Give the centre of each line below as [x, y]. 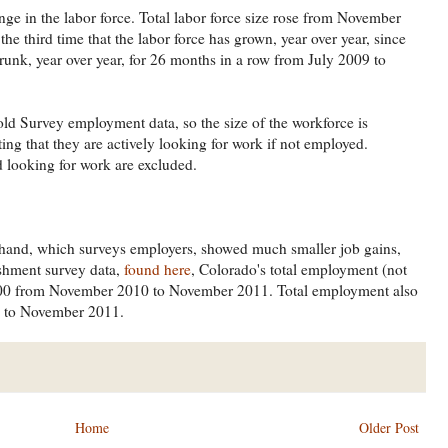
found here [157, 269]
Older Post [389, 428]
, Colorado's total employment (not [299, 269]
